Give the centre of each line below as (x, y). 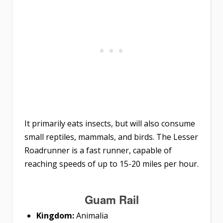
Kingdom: (56, 216)
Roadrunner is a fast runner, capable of (98, 151)
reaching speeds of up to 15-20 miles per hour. (111, 164)
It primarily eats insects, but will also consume (110, 124)
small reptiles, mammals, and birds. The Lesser (111, 137)
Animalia (92, 216)
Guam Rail (111, 200)
